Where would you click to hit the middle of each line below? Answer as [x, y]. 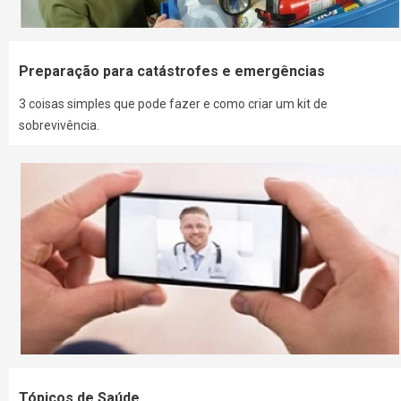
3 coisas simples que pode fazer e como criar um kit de [174, 104]
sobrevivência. [60, 126]
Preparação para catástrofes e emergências [172, 72]
